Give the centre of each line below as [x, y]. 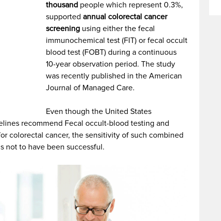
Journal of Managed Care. [91, 88]
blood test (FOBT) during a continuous [111, 52]
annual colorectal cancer [125, 17]
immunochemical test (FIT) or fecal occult [117, 40]
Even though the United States [99, 111]
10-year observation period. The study [111, 64]
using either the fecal [118, 29]
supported [65, 17]
